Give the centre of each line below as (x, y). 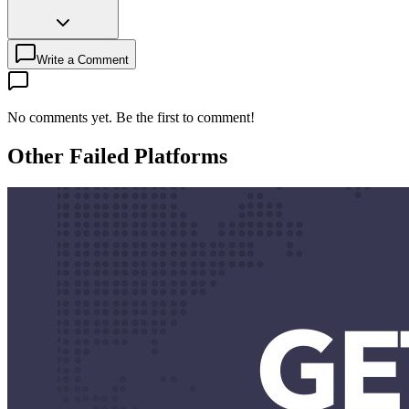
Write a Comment (83, 59)
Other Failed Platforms (117, 156)
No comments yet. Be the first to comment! (131, 117)
